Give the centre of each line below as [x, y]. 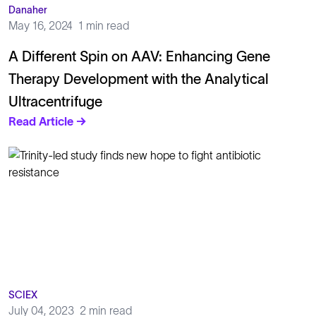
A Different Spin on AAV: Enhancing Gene [139, 56]
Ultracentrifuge [55, 102]
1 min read [104, 25]
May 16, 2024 [41, 25]
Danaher [28, 10]
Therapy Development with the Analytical [139, 79]
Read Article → [48, 121]
